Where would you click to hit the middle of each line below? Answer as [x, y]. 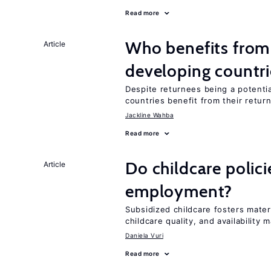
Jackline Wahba [149, 115]
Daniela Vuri [144, 235]
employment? [179, 191]
